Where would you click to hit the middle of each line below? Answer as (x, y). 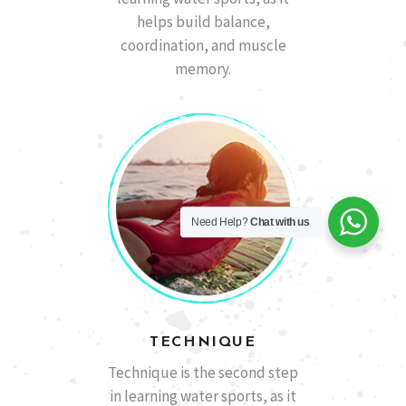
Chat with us (280, 222)
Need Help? (221, 222)
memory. (203, 69)
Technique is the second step (203, 373)
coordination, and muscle (203, 46)
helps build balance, (203, 22)
